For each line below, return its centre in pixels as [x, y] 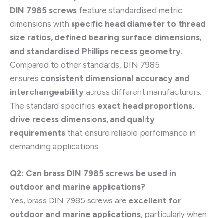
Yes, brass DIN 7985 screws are [69, 201]
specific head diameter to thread [138, 24]
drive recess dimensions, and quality [82, 119]
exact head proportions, [146, 106]
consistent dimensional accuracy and [115, 79]
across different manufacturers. [143, 92]
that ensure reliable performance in [130, 133]
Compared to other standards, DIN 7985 [85, 65]
